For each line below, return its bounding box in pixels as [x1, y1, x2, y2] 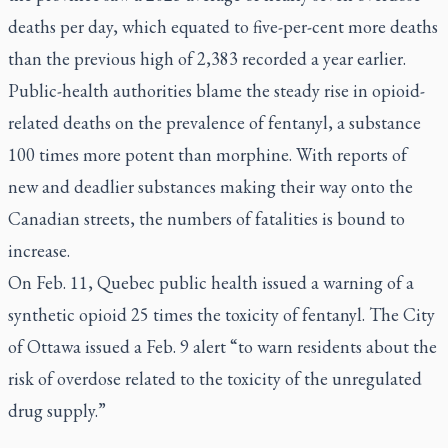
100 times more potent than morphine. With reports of [8, 142, 407, 166]
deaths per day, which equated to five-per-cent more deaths [8, 14, 438, 38]
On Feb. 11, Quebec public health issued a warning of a [8, 270, 414, 294]
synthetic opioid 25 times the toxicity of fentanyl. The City [8, 302, 435, 326]
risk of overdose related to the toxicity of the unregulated [8, 366, 422, 390]
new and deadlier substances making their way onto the [8, 174, 413, 198]
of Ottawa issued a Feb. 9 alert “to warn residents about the [8, 334, 437, 358]
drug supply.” [8, 398, 106, 422]
